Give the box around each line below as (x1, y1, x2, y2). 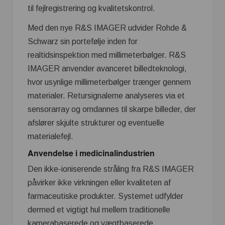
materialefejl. (28, 132, 73, 141)
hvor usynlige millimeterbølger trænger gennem (28, 77, 191, 86)
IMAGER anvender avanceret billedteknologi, (28, 64, 187, 73)
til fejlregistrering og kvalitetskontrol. (28, 4, 155, 13)
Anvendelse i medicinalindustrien (28, 147, 155, 159)
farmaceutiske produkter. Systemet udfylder (28, 191, 183, 200)
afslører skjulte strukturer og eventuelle (28, 118, 164, 127)
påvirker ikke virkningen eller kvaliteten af (28, 178, 171, 187)
